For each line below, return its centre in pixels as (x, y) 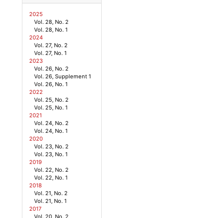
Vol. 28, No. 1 (51, 29)
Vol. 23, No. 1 (51, 154)
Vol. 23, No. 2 (51, 146)
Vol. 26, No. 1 (51, 84)
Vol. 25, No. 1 (51, 107)
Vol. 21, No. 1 (50, 201)
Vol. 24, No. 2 (51, 123)
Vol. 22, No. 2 (51, 170)
